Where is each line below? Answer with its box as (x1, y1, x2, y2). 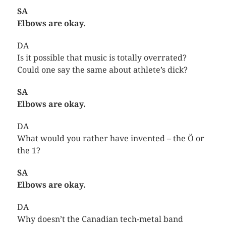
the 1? (17, 145, 40, 155)
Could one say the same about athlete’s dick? (17, 65, 188, 75)
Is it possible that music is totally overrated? (17, 52, 187, 63)
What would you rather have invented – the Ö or (17, 133, 204, 143)
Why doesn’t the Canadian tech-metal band (17, 214, 183, 224)
